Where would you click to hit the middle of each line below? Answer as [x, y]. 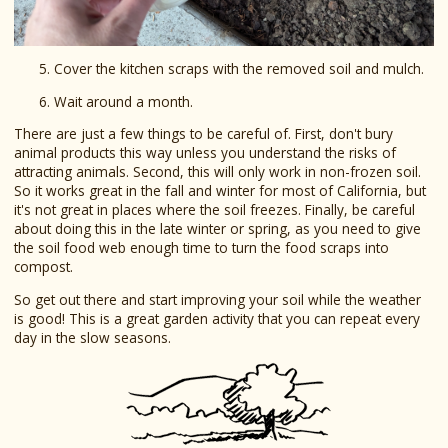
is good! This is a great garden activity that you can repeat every [216, 318]
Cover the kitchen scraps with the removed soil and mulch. [238, 69]
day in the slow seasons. [92, 337]
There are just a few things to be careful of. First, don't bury [203, 134]
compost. [43, 267]
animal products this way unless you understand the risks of [204, 153]
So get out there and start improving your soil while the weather [217, 299]
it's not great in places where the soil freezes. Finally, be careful [214, 210]
